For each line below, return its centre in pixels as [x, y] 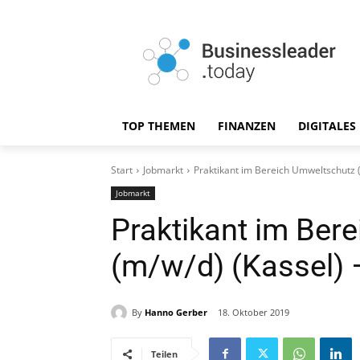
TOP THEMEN [159, 126]
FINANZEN [247, 126]
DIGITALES [327, 126]
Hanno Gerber [176, 312]
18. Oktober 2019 [254, 313]
